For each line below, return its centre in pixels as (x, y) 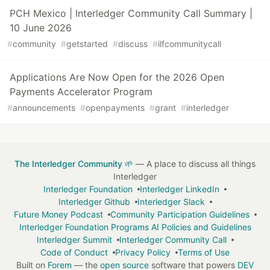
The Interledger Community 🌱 (74, 164)
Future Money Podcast (58, 215)
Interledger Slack (171, 202)
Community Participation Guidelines (180, 215)
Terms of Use (204, 253)
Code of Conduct (74, 253)
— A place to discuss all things (194, 164)
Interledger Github (94, 202)
